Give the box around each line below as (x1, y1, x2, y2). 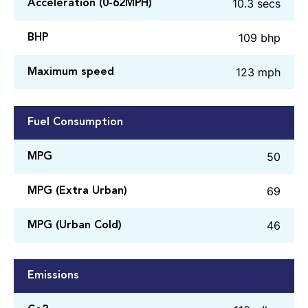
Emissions (27, 270, 79, 282)
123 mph (236, 65, 280, 80)
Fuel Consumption (27, 117, 123, 129)
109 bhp (239, 31, 280, 45)
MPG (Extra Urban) (27, 185, 127, 197)
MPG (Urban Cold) (27, 219, 122, 231)
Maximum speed (27, 66, 114, 78)
